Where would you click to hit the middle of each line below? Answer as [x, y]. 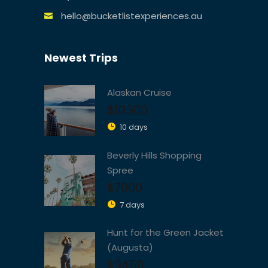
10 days [134, 127]
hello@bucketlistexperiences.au [132, 16]
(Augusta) [130, 247]
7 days [132, 205]
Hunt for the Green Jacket [165, 232]
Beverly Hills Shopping [154, 155]
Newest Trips [81, 57]
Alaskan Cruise [139, 92]
